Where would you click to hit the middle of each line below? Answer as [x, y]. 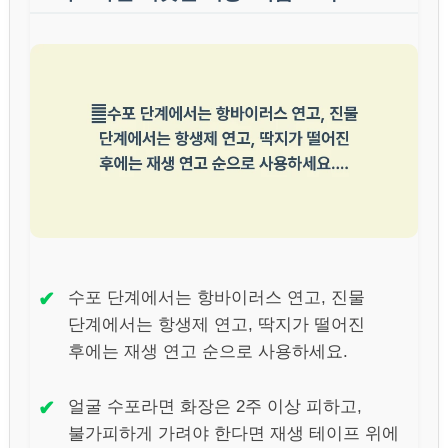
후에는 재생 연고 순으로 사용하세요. [208, 351]
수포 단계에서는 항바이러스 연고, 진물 [216, 297]
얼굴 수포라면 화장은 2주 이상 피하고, [215, 406]
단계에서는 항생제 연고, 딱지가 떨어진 [216, 324]
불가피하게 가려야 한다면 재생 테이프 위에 [233, 433]
